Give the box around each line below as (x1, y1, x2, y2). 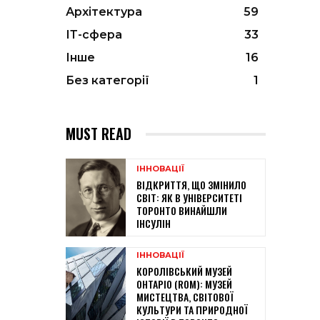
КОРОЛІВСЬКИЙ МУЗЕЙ (136, 264, 232, 279)
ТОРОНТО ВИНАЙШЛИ (136, 203, 227, 219)
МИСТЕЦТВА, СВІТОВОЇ (136, 289, 234, 305)
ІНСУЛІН (136, 216, 171, 231)
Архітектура (66, 5, 142, 19)
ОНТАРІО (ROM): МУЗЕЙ (136, 276, 232, 292)
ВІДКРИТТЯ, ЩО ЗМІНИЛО (136, 177, 246, 193)
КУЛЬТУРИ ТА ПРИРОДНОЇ (136, 302, 248, 318)
